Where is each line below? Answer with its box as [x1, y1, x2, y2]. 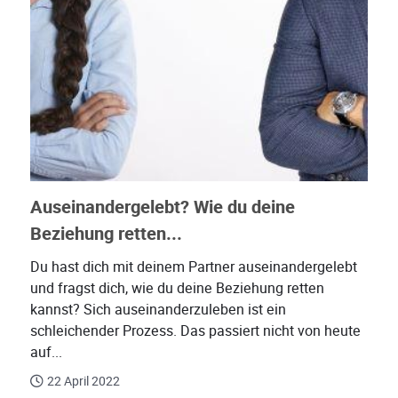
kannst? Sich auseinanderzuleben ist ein [30, 298, 286, 320]
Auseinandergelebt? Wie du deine [30, 194, 295, 220]
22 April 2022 [47, 371, 120, 390]
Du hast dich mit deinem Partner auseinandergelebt [30, 256, 357, 277]
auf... [30, 341, 62, 362]
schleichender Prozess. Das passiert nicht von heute [30, 320, 361, 341]
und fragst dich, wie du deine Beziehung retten [30, 277, 324, 298]
